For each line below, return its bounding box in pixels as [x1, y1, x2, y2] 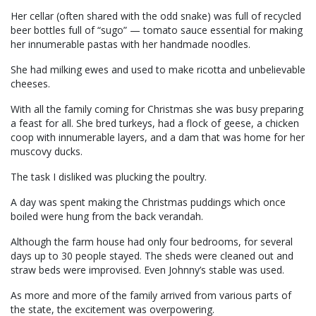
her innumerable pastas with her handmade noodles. [11, 37, 250, 51]
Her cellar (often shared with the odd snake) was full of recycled [11, 9, 301, 23]
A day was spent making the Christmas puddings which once [11, 195, 286, 209]
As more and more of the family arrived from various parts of [11, 288, 291, 303]
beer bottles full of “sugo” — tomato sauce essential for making [11, 23, 303, 37]
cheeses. [11, 77, 50, 91]
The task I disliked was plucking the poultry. [11, 170, 207, 184]
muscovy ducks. [11, 145, 83, 159]
